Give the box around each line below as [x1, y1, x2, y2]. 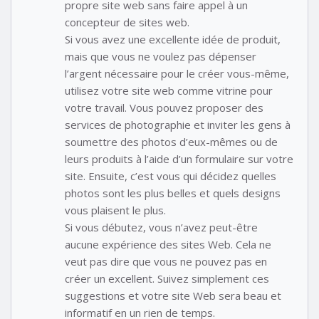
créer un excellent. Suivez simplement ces [65, 271, 269, 286]
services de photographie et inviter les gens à [65, 117, 291, 132]
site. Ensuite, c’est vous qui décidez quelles [65, 169, 276, 184]
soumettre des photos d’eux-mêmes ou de [65, 135, 278, 150]
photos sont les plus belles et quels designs [65, 186, 281, 201]
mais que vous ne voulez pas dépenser [65, 49, 256, 64]
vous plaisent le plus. [65, 203, 166, 218]
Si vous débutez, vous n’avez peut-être [65, 220, 258, 235]
